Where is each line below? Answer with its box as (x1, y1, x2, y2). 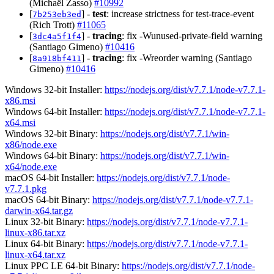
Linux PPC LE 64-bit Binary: (5, 260, 122, 271)
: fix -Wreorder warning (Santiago (122, 52, 252, 63)
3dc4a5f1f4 (32, 31, 81, 41)
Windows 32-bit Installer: (5, 84, 105, 95)
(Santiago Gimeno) (29, 41, 105, 52)
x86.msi (5, 95, 35, 106)
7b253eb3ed (32, 9, 81, 19)
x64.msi (5, 117, 35, 128)
